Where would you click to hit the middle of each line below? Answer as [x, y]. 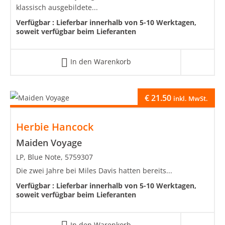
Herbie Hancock [55, 127]
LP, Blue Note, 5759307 [54, 157]
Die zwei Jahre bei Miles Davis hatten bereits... [94, 170]
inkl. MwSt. [191, 98]
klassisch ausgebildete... [57, 8]
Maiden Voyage [49, 142]
